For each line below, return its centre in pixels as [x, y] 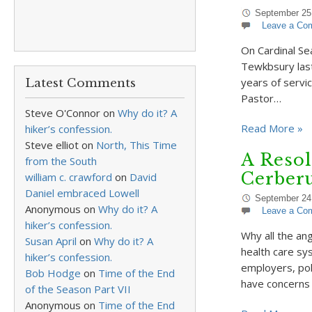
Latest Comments [80, 83]
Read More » [272, 128]
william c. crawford [69, 177]
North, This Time [136, 145]
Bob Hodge [53, 273]
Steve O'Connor [63, 113]
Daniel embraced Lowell [82, 193]
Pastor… [261, 98]
